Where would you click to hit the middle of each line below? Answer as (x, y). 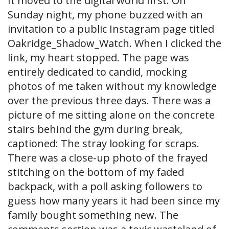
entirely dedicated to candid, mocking (97, 72)
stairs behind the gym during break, (95, 129)
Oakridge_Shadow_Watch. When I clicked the (114, 43)
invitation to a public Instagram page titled (111, 29)
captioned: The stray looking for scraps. (104, 144)
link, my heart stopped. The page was (98, 58)
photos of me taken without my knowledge (112, 86)
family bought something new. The (93, 215)
